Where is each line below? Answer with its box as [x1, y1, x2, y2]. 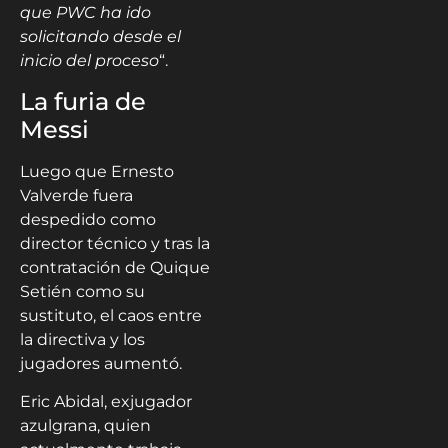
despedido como [20, 209, 156, 229]
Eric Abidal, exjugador [20, 392, 192, 412]
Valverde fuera [20, 185, 133, 205]
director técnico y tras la [20, 233, 210, 253]
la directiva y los [20, 329, 145, 349]
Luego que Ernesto [20, 161, 174, 181]
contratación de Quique [20, 257, 210, 277]
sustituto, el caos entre [20, 305, 202, 325]
